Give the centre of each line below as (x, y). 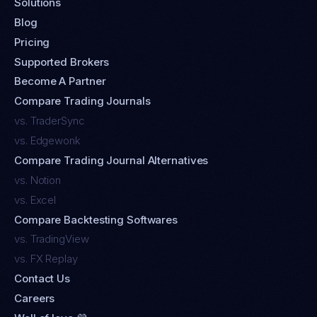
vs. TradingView (52, 239)
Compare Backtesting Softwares (96, 219)
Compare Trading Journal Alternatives (111, 160)
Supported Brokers (62, 62)
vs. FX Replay (46, 259)
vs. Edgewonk (47, 141)
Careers (35, 299)
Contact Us (42, 279)
